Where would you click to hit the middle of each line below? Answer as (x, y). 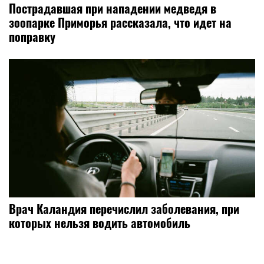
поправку (32, 37)
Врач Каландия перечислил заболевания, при (124, 208)
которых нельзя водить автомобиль (100, 222)
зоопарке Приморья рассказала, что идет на (120, 23)
